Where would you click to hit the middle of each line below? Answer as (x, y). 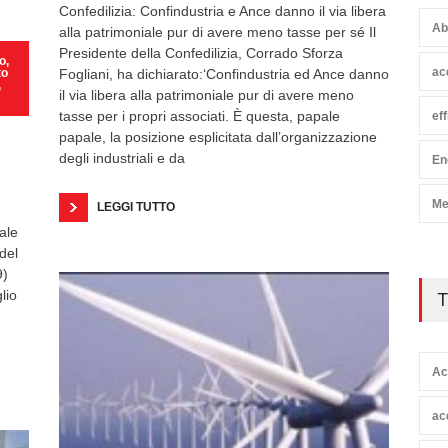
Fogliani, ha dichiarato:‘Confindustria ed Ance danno (224, 74)
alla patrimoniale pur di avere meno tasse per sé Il (217, 32)
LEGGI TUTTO (136, 207)
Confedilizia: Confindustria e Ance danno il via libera (222, 11)
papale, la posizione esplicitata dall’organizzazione (218, 137)
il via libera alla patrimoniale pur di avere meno (206, 95)
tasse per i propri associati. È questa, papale (199, 116)
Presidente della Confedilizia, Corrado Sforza (201, 53)
